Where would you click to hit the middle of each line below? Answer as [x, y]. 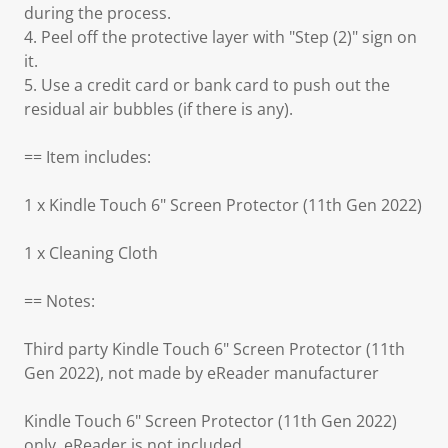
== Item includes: [87, 157]
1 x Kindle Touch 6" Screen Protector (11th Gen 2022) [223, 205]
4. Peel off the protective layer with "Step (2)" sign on [220, 37]
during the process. [97, 13]
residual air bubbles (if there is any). [158, 109]
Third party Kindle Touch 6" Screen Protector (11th [214, 349]
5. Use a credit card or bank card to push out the [207, 85]
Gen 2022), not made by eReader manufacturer [201, 373]
